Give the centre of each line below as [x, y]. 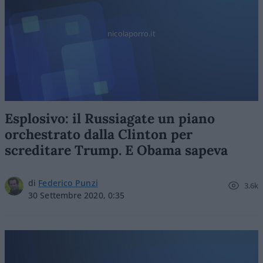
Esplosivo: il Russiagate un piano [110, 118]
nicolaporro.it [131, 33]
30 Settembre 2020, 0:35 [77, 195]
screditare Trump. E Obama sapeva [116, 150]
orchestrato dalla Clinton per [99, 134]
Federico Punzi [68, 183]
